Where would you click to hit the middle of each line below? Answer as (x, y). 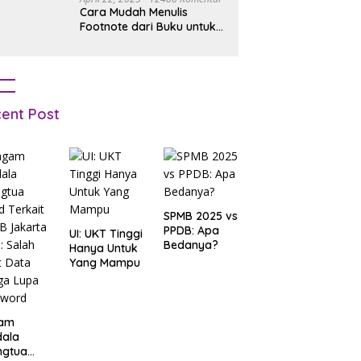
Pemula (100, 41)
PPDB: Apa (192, 230)
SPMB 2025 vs (201, 216)
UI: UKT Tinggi (106, 234)
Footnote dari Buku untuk (148, 27)
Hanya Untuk (104, 248)
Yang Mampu (105, 263)
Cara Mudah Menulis (134, 12)
